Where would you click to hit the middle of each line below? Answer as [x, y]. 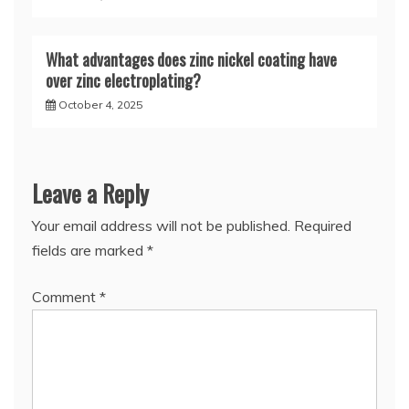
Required [323, 226]
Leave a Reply [90, 194]
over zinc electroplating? [123, 81]
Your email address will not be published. [161, 226]
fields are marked [89, 251]
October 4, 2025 [100, 105]
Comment [66, 297]
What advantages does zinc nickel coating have [191, 60]
